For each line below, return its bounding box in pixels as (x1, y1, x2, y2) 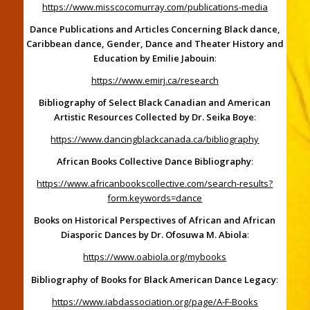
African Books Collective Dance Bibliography (56, 155, 251, 168)
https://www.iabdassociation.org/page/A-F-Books (51, 295, 258, 308)
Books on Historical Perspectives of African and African (34, 214, 276, 227)
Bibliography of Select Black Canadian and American (39, 96, 271, 109)
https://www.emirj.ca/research (91, 74, 219, 87)
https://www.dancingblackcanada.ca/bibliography (51, 133, 259, 146)
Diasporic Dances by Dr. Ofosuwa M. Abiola (60, 228, 247, 241)
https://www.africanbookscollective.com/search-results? (37, 177, 273, 190)
